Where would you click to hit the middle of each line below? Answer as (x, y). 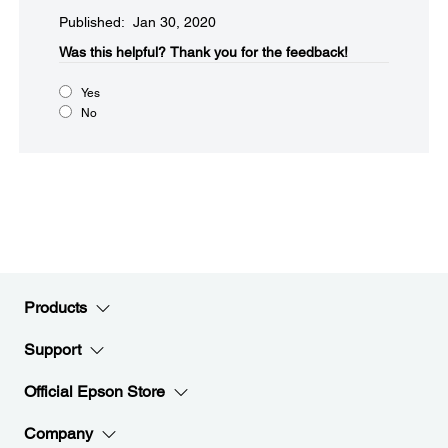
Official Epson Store (94, 391)
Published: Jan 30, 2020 (137, 22)
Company (58, 433)
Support (52, 349)
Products (55, 307)
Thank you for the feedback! (259, 52)
